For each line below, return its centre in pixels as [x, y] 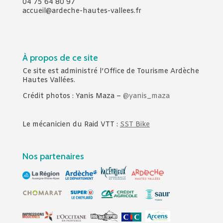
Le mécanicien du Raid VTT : [71, 124]
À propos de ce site [60, 57]
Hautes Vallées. [49, 80]
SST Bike [135, 124]
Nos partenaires [53, 157]
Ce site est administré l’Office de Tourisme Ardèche [111, 71]
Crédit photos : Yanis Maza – [72, 96]
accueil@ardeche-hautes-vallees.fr [82, 11]
